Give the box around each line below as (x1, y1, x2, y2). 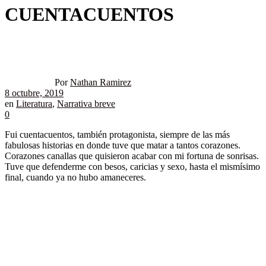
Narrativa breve (57, 99, 115, 109)
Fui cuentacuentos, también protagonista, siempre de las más (5, 129, 230, 140)
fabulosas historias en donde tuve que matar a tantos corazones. (5, 140, 240, 151)
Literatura (16, 99, 52, 109)
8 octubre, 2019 (5, 88, 64, 99)
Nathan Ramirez (70, 77, 131, 88)
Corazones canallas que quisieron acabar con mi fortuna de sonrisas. (5, 151, 259, 161)
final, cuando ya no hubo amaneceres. (5, 172, 146, 183)
